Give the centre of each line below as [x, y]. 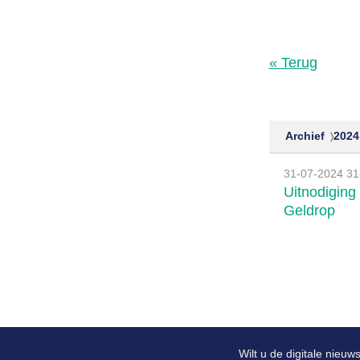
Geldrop [309, 211]
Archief [305, 136]
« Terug [293, 63]
